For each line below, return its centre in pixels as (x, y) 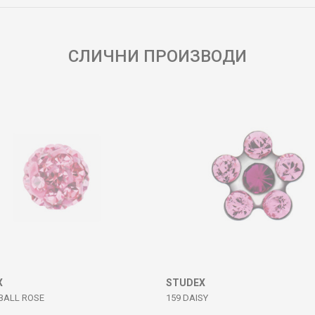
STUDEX (186, 283)
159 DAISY (187, 298)
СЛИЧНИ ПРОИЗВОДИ (157, 56)
